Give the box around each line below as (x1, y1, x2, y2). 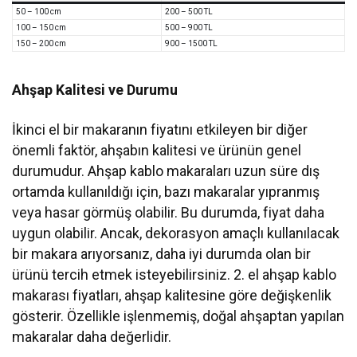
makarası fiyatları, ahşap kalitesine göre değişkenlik (12, 287, 332, 304)
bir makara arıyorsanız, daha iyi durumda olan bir (12, 245, 312, 263)
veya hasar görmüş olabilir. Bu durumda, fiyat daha (12, 204, 325, 222)
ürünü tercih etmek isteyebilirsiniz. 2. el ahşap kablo (12, 266, 337, 284)
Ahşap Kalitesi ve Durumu (12, 81, 178, 99)
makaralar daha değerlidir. (12, 328, 172, 346)
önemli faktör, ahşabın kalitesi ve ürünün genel (12, 142, 302, 159)
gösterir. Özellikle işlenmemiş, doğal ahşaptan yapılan (12, 308, 345, 325)
